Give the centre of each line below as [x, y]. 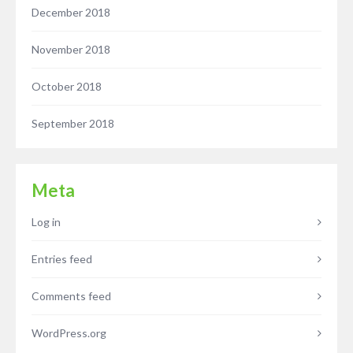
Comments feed [71, 296]
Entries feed [62, 259]
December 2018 [71, 12]
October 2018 [67, 86]
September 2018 [73, 123]
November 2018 [71, 49]
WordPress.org [69, 333]
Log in [46, 222]
